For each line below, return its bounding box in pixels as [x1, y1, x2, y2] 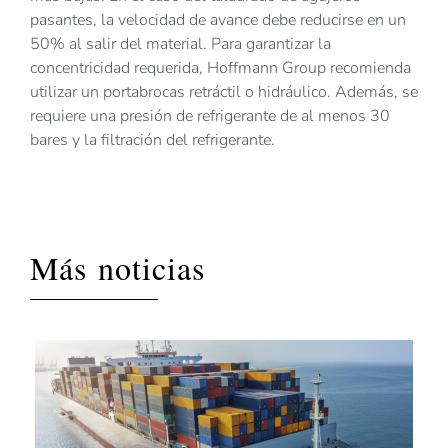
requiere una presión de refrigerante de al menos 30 [30, 105, 390, 128]
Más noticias [30, 246, 205, 290]
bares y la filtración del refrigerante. [30, 129, 279, 152]
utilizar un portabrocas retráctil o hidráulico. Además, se [30, 81, 418, 104]
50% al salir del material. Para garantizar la [30, 33, 331, 56]
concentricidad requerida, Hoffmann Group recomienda [30, 57, 411, 80]
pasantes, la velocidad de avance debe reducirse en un [30, 9, 406, 32]
